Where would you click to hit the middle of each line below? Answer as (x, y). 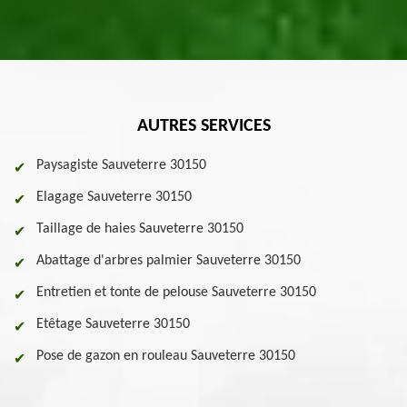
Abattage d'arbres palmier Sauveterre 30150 (169, 261)
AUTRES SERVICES (203, 126)
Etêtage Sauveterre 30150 (113, 324)
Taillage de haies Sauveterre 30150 (140, 229)
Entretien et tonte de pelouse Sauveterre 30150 (176, 293)
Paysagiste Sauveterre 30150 (121, 165)
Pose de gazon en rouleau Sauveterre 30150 (166, 356)
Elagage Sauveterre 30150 (114, 197)
